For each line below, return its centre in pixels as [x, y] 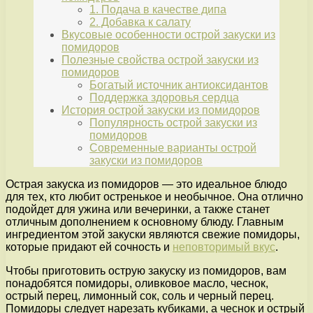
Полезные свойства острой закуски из [160, 60]
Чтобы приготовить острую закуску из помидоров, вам [146, 271]
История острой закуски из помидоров [161, 110]
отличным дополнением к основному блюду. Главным [145, 222]
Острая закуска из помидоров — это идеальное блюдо [146, 184]
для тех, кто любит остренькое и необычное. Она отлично [154, 197]
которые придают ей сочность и [89, 247]
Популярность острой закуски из [173, 123]
